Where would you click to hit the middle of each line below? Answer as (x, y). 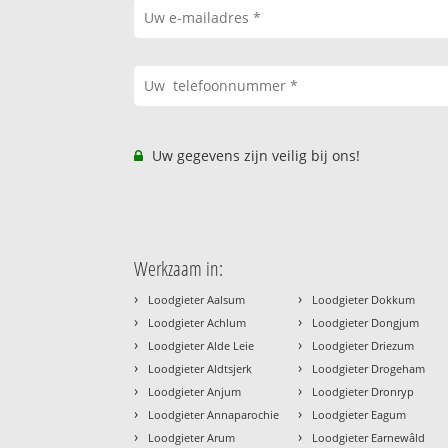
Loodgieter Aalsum (197, 299)
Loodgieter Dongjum (366, 322)
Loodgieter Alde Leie (201, 345)
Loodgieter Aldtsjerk (200, 368)
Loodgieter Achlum (197, 322)
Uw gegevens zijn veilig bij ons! (254, 155)
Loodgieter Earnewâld (369, 437)
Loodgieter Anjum (195, 391)
